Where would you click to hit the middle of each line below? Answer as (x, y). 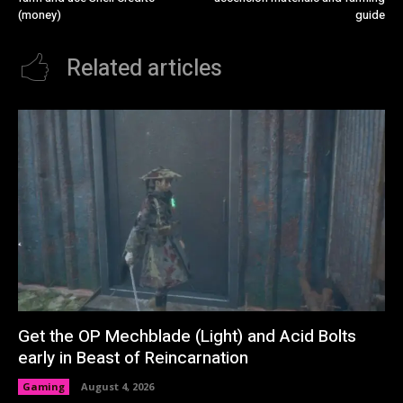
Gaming (44, 387)
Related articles (144, 68)
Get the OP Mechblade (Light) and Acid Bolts (187, 337)
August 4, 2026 (117, 387)
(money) (40, 14)
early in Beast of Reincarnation (133, 358)
